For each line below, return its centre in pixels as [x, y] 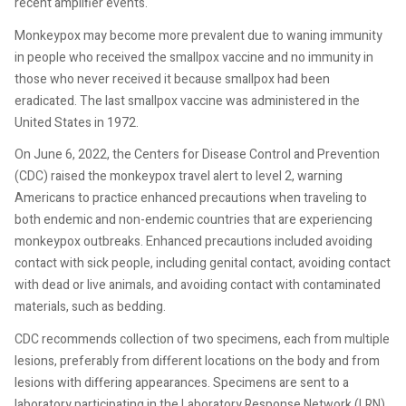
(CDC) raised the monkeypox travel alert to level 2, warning [179, 176]
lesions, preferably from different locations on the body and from [197, 361]
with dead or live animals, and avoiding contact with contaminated [198, 285]
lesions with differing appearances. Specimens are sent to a [182, 382]
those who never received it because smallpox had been [172, 79]
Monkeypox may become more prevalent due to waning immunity [198, 35]
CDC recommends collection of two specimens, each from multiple [202, 339]
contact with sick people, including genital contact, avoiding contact [203, 263]
